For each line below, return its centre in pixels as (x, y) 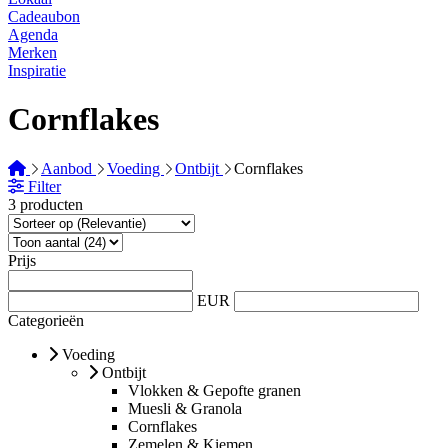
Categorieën (46, 320)
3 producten (45, 204)
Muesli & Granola (185, 408)
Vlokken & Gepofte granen (214, 390)
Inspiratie (37, 70)
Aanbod (68, 168)
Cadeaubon (44, 16)
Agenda (33, 34)
